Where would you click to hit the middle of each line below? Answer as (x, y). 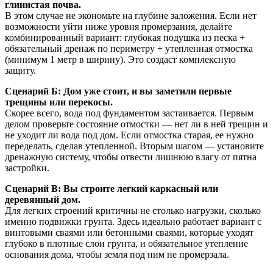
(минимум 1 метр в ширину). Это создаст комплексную (120, 60)
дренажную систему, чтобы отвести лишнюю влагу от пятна (131, 157)
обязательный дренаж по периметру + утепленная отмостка (129, 49)
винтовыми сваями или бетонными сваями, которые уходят (129, 233)
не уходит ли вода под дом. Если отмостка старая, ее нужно (129, 135)
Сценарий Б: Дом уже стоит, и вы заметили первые (118, 91)
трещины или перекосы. (59, 102)
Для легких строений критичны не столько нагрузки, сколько (133, 211)
